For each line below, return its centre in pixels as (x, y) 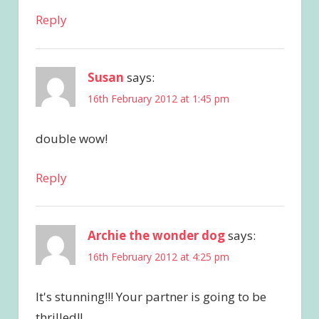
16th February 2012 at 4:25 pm (158, 256)
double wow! (71, 139)
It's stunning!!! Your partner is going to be (151, 296)
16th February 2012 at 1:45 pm (158, 99)
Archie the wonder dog (156, 235)
